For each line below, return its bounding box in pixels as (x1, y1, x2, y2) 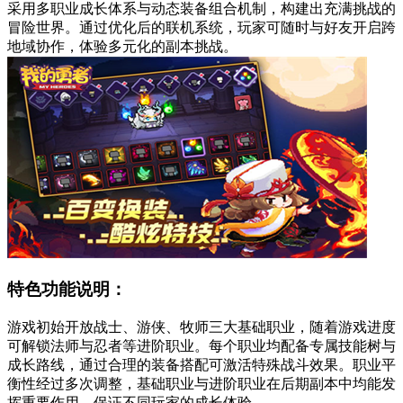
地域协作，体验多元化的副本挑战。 (7, 38, 237, 54)
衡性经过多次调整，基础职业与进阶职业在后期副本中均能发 (7, 376, 396, 391)
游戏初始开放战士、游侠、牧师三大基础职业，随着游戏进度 (7, 319, 396, 335)
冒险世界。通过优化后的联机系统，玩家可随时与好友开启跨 (7, 19, 396, 35)
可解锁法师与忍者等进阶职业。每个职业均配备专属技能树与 (7, 338, 396, 354)
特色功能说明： (7, 280, 127, 300)
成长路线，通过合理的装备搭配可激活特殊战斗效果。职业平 (7, 357, 396, 372)
